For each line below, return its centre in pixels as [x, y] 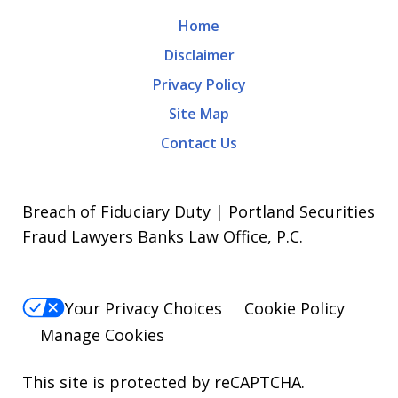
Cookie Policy [295, 308]
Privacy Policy [199, 85]
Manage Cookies [102, 334]
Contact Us [199, 143]
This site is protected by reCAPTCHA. [163, 382]
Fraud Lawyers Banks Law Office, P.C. [163, 237]
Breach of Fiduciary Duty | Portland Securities [199, 212]
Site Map [199, 114]
